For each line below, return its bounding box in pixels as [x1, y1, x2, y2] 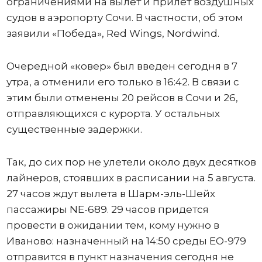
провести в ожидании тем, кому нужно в [6, 219, 219, 231]
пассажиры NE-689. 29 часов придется [6, 203, 209, 215]
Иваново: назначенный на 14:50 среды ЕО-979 [6, 235, 246, 247]
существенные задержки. [6, 123, 142, 135]
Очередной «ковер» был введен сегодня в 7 [6, 60, 237, 72]
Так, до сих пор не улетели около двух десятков [6, 156, 256, 168]
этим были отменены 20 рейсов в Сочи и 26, [6, 91, 238, 104]
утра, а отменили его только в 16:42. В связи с [6, 75, 239, 88]
